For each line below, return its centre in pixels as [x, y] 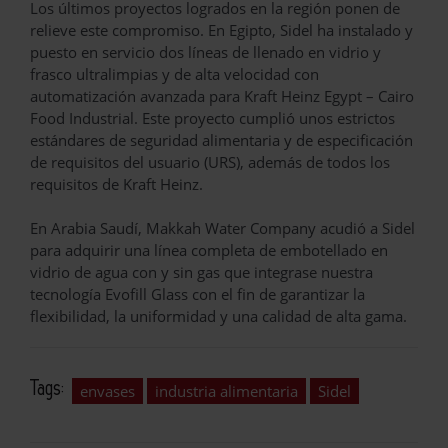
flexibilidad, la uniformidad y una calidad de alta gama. [218, 315]
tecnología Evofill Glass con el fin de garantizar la [197, 293]
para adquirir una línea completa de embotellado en [209, 249]
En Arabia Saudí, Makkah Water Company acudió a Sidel [222, 227]
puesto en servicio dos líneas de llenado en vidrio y [205, 51]
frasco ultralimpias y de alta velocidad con [174, 73]
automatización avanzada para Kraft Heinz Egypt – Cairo [222, 95]
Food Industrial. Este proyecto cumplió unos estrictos [212, 117]
